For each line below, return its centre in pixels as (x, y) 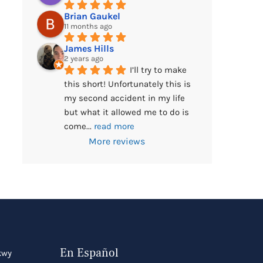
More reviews (117, 141)
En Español (89, 253)
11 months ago (88, 26)
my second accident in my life (124, 98)
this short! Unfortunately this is (127, 84)
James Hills (89, 49)
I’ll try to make (158, 70)
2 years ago (83, 59)
